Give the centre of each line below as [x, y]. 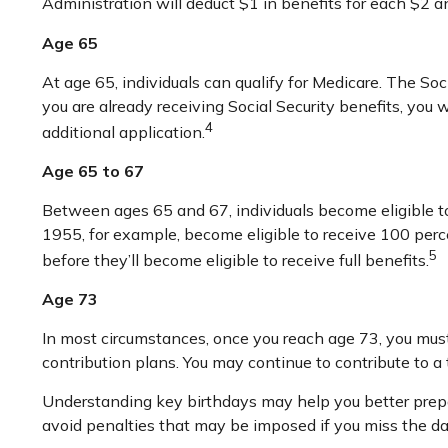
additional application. [123, 131]
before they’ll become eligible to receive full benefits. [235, 260]
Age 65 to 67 [93, 170]
